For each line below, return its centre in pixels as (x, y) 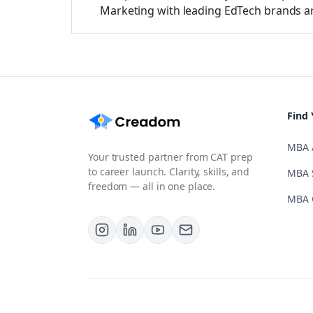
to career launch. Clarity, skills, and (169, 172)
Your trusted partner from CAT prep (170, 157)
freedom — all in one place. (152, 186)
